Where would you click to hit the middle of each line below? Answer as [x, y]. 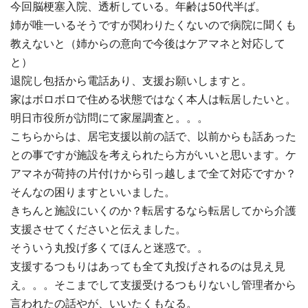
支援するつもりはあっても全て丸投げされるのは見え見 [148, 266]
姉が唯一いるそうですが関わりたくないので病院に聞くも [153, 25]
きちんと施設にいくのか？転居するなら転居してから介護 [153, 210]
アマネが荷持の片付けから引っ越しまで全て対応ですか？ [153, 173]
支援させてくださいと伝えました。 [98, 229]
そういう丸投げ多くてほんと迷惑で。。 [109, 247]
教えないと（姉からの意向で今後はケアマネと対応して [148, 43]
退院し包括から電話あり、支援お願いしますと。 [131, 80]
